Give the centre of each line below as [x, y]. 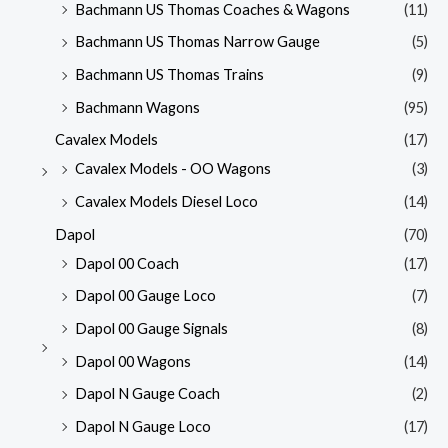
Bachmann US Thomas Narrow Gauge [197, 42]
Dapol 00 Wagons [133, 361]
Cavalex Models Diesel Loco [166, 201]
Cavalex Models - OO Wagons [173, 169]
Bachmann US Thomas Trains [169, 75]
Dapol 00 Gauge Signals [151, 328]
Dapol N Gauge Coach [147, 394]
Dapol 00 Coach [127, 263]
